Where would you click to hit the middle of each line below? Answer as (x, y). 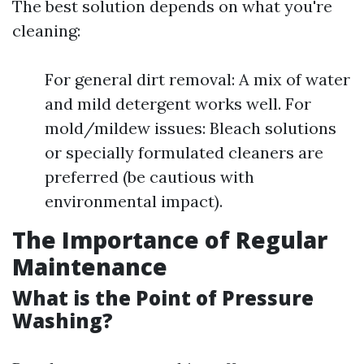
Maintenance (90, 266)
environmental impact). (134, 201)
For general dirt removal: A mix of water (197, 79)
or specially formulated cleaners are (184, 152)
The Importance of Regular (170, 240)
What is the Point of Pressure (163, 298)
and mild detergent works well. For (178, 104)
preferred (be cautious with (149, 177)
